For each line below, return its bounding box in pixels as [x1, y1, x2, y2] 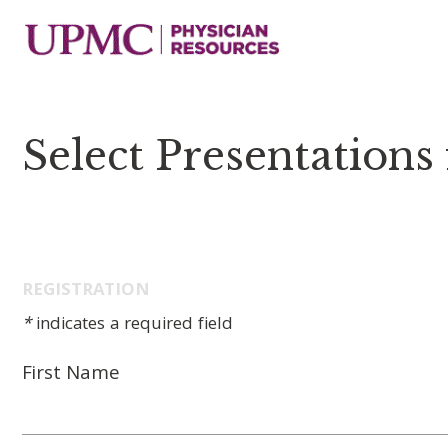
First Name [22, 359, 120, 391]
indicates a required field [31, 311, 233, 340]
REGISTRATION [22, 277, 150, 306]
